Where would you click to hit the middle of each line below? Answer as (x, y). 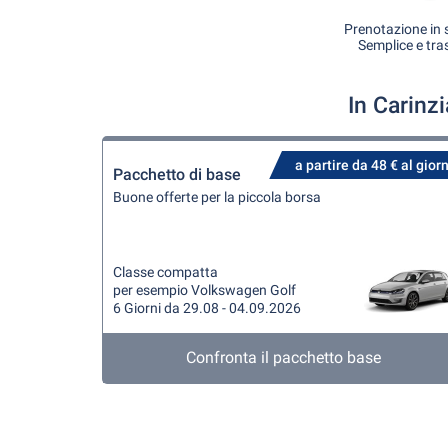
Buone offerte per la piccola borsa (217, 197)
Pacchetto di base (177, 174)
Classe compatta (165, 272)
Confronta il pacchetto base (284, 357)
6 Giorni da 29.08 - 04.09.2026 (207, 308)
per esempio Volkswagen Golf (204, 290)
